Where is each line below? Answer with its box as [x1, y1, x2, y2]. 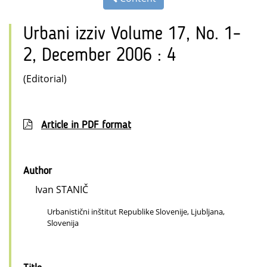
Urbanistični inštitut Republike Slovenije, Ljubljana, [47, 206, 225, 218]
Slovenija [47, 218, 79, 229]
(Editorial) [23, 72, 67, 86]
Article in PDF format [41, 120, 131, 131]
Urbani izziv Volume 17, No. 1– [23, 26, 241, 44]
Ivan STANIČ [35, 183, 88, 197]
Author [23, 166, 52, 177]
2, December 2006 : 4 [23, 47, 176, 66]
